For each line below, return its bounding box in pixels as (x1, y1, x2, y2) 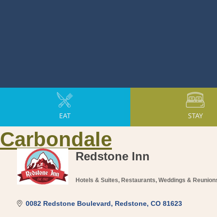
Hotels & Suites (76, 176, 119, 184)
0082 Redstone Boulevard (25, 199, 111, 207)
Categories (75, 181, 129, 193)
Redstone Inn (76, 149, 150, 163)
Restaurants (121, 176, 156, 184)
